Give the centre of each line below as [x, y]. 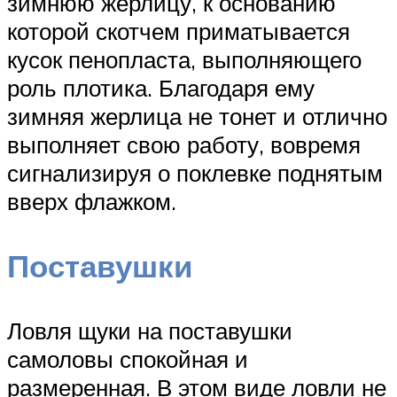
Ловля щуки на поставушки [150, 331]
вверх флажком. [92, 202]
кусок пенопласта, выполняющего [184, 60]
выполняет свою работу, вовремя [184, 145]
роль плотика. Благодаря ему [161, 88]
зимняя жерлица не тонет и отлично [197, 117]
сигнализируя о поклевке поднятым [195, 173]
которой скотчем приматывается [179, 31]
